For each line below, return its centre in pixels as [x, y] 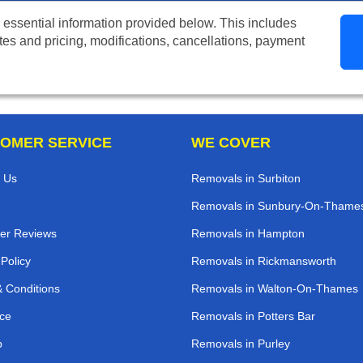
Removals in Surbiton [246, 179]
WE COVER [231, 143]
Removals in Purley [241, 344]
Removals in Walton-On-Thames [275, 289]
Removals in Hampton [248, 234]
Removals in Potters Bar [253, 316]
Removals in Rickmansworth [264, 261]
